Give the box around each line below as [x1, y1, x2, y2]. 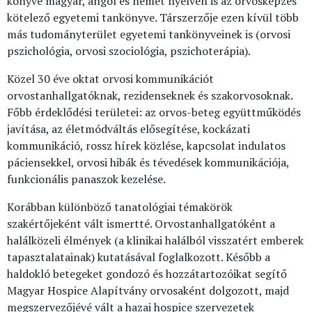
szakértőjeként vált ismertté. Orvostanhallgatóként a [7, 216, 275, 231]
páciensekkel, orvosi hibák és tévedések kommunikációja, [7, 155, 289, 170]
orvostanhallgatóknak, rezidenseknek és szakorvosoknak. [7, 88, 292, 103]
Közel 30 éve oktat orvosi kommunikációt [7, 71, 214, 86]
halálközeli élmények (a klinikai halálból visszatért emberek [7, 233, 304, 248]
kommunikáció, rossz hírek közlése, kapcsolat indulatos [7, 138, 286, 153]
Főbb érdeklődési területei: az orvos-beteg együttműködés [7, 104, 301, 120]
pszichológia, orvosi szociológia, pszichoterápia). [7, 43, 251, 58]
